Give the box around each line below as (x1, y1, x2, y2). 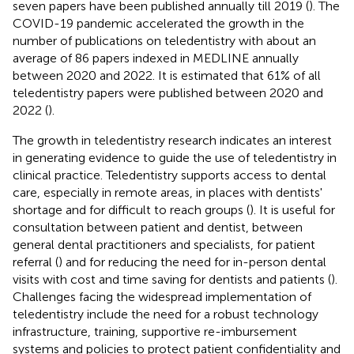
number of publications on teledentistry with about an (13, 32, 316, 48)
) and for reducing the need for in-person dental (58, 254, 326, 269)
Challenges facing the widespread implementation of (13, 288, 311, 304)
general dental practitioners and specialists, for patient (13, 236, 315, 252)
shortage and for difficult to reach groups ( (13, 201, 250, 217)
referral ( (13, 254, 58, 269)
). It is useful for (250, 201, 335, 217)
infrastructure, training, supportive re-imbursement (13, 323, 297, 339)
